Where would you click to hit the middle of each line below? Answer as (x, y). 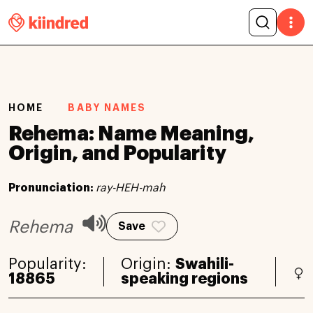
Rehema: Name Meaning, (131, 133)
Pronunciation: (52, 188)
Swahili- (205, 264)
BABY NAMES (107, 108)
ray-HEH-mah (131, 188)
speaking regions (184, 278)
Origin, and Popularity (117, 153)
